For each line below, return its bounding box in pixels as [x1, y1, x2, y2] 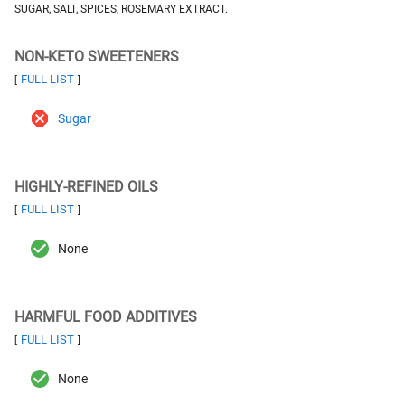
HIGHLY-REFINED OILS [14, 178, 158, 195]
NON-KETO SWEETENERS [14, 48, 179, 65]
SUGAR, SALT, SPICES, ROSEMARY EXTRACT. [14, 3, 228, 15]
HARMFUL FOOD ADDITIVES [14, 308, 197, 325]
